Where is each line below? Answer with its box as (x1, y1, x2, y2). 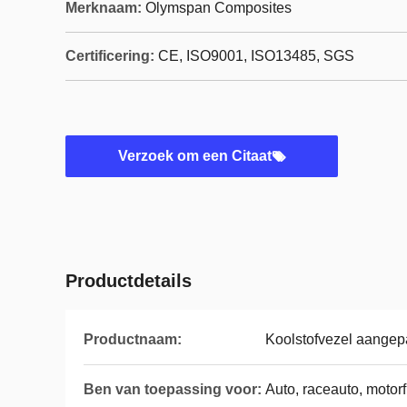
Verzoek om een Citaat (117, 148, 272, 164)
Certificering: (65, 48, 154, 64)
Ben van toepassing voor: (84, 382, 262, 397)
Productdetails (65, 271, 192, 291)
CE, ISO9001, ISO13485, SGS (158, 48, 354, 64)
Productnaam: (84, 332, 182, 347)
